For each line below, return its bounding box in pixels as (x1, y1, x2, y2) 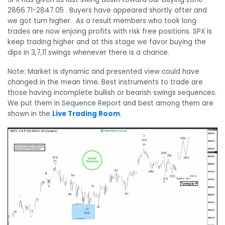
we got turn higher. (8, 16, 76, 26)
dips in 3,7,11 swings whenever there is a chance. (8, 48, 169, 58)
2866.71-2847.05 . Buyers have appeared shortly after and (8, 6, 207, 16)
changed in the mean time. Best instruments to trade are (8, 77, 203, 87)
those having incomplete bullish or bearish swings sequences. (8, 87, 216, 97)
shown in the (8, 108, 52, 119)
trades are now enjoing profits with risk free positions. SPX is (8, 27, 212, 37)
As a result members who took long (76, 16, 196, 26)
